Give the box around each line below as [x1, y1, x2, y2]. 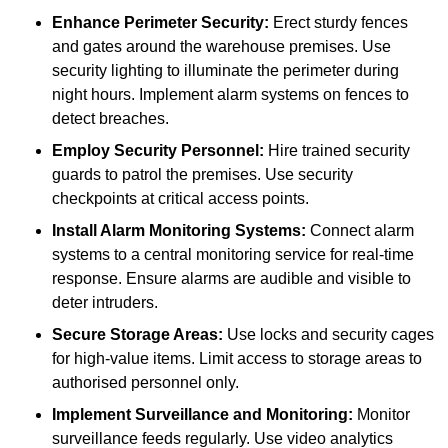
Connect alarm [306, 222, 414, 240]
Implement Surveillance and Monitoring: [52, 406, 353, 424]
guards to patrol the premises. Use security [52, 166, 353, 184]
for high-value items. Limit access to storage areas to [52, 350, 422, 368]
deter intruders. [52, 294, 158, 312]
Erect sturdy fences [269, 14, 408, 32]
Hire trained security [264, 142, 410, 160]
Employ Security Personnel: [52, 142, 264, 160]
